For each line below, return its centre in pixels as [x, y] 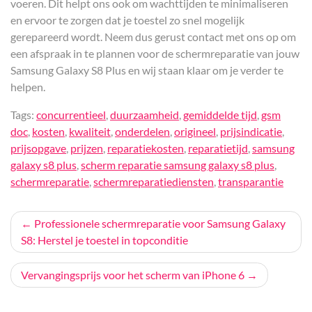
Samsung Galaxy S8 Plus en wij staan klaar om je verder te [147, 70]
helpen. [28, 87]
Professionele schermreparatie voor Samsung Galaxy [160, 223]
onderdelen [142, 131]
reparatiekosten [146, 148]
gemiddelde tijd [220, 115]
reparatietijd [218, 148]
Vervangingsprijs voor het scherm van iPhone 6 [133, 275]
